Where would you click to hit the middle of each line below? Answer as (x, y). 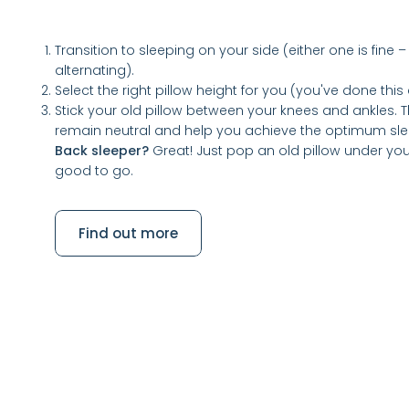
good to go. (94, 170)
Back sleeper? (102, 150)
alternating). (94, 70)
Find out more (128, 233)
